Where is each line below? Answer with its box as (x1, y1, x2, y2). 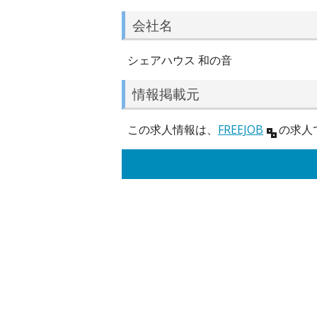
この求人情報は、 (127, 121, 218, 137)
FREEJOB (218, 121, 263, 137)
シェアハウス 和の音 (127, 52, 232, 69)
